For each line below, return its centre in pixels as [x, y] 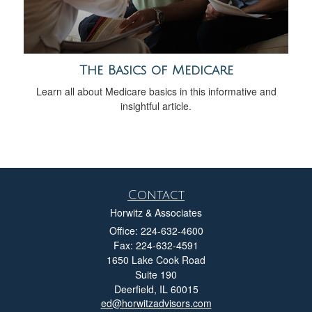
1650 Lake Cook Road [156, 259]
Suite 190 [156, 274]
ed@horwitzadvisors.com [156, 303]
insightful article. [156, 106]
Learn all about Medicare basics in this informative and [156, 91]
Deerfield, [135, 289]
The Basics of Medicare [156, 70]
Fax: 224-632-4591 [156, 245]
